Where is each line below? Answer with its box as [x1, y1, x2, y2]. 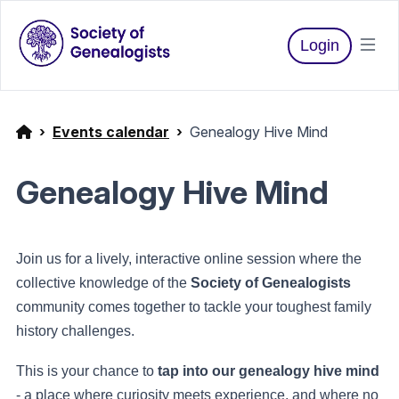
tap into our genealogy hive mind [158, 363, 379, 379]
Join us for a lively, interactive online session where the [16, 251, 362, 266]
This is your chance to [16, 363, 158, 379]
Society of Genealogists [191, 275, 351, 290]
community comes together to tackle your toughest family [16, 299, 371, 314]
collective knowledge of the [16, 275, 191, 290]
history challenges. [16, 323, 134, 338]
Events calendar [53, 123, 169, 141]
